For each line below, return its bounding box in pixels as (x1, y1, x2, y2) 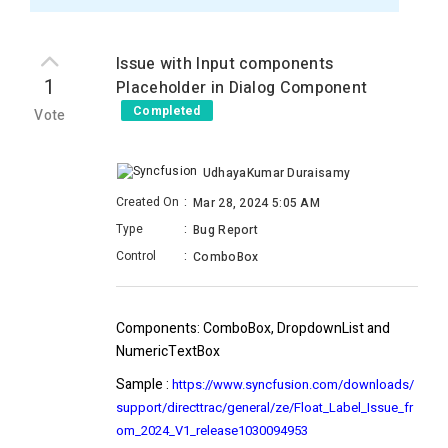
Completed (133, 102, 201, 120)
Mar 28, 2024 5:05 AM (193, 194, 320, 213)
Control (116, 247, 156, 266)
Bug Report (193, 221, 258, 240)
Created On (116, 193, 179, 212)
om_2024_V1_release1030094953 (116, 421, 308, 441)
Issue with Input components (116, 52, 334, 76)
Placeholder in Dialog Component (116, 76, 368, 100)
